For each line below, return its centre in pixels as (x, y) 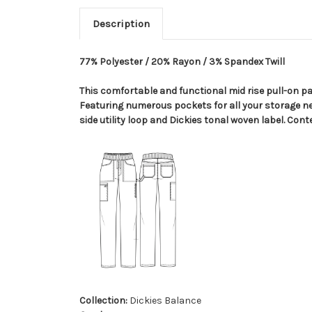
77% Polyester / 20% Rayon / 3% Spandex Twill (182, 62)
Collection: (103, 301)
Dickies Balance (164, 301)
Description (121, 24)
